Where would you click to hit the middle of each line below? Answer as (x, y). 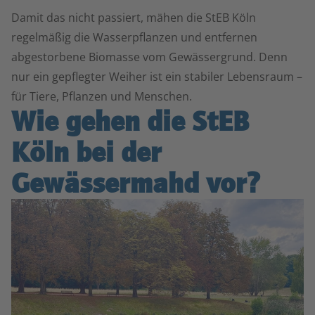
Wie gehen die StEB (130, 121)
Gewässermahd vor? (136, 183)
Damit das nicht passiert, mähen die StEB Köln (134, 18)
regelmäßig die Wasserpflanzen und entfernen (134, 37)
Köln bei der (86, 152)
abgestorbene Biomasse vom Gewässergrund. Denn (149, 57)
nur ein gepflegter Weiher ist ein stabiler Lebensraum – (157, 77)
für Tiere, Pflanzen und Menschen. (102, 96)
